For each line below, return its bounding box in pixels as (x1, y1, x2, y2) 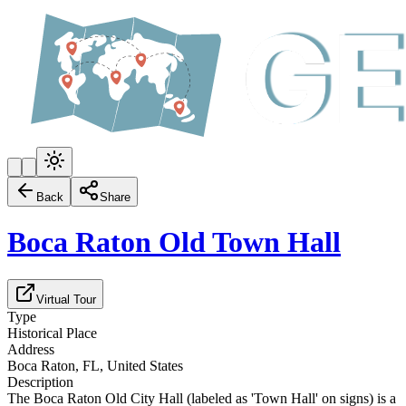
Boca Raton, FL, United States (7, 357, 183, 373)
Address (7, 341, 54, 357)
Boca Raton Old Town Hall (7, 226, 341, 259)
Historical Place (7, 324, 97, 341)
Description (7, 373, 73, 390)
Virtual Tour (36, 292, 96, 306)
